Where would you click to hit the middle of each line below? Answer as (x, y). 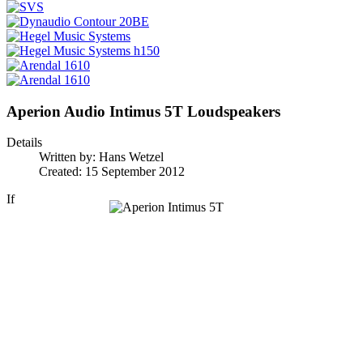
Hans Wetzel (131, 157)
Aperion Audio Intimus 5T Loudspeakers (143, 111)
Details (24, 143)
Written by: (69, 157)
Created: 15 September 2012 (112, 172)
